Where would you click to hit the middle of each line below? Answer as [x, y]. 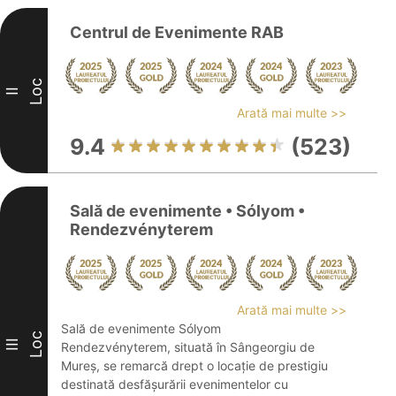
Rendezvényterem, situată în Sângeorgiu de [188, 347]
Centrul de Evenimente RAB [177, 32]
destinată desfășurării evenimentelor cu [175, 384]
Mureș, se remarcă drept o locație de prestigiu [194, 366]
